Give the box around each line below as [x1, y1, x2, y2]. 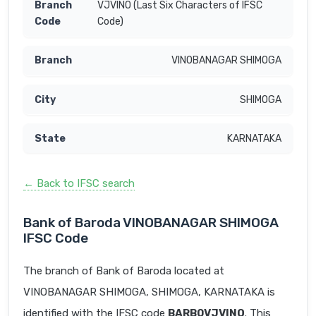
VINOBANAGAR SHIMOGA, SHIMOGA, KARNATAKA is [23, 286, 275, 299]
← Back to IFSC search [23, 177, 135, 190]
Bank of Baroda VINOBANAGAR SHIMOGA [23, 214, 279, 231]
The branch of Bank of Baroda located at [23, 265, 224, 278]
